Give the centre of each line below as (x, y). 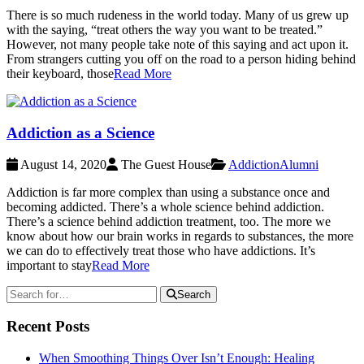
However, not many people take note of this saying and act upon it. (178, 45)
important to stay (49, 265)
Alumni (299, 164)
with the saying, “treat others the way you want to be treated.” (165, 30)
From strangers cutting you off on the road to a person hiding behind (181, 59)
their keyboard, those (60, 74)
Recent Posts (48, 327)
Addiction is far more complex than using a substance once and (168, 192)
